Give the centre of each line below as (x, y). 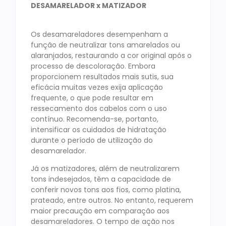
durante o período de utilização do (92, 140)
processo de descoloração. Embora (93, 66)
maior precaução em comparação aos (100, 211)
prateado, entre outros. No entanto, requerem (112, 200)
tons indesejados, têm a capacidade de (101, 179)
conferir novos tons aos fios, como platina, (106, 189)
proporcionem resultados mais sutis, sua (102, 76)
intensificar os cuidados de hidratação (99, 129)
